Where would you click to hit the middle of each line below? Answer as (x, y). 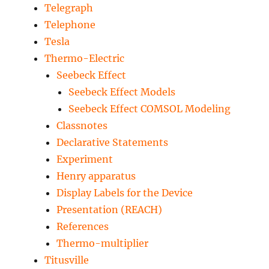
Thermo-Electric (85, 59)
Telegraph (69, 8)
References (83, 227)
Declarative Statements (113, 143)
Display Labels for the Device (125, 193)
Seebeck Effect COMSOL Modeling (150, 109)
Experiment (85, 159)
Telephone (70, 25)
